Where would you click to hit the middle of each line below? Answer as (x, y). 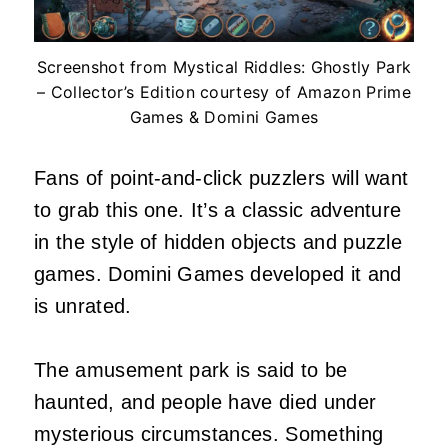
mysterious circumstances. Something (209, 434)
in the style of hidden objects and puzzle (218, 242)
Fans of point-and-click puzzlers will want (221, 178)
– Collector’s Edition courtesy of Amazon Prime (224, 92)
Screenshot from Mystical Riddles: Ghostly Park (224, 67)
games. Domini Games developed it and (218, 274)
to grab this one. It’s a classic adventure (218, 210)
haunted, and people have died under (205, 402)
